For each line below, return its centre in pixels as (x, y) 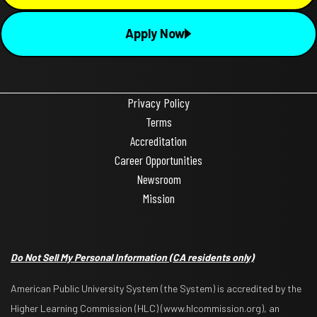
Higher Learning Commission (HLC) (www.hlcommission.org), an (145, 308)
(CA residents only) (212, 257)
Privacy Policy (158, 102)
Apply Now (155, 34)
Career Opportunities (158, 160)
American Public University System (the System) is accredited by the (156, 288)
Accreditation (158, 140)
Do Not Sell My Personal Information (90, 257)
